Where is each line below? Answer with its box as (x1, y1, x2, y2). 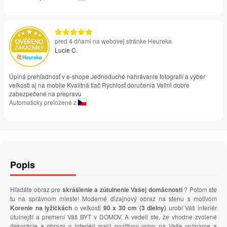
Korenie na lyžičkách (10, 203, 72, 212)
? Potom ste (184, 184, 217, 194)
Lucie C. (55, 45, 78, 54)
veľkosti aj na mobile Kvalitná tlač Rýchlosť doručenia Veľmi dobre (9, 80, 190, 89)
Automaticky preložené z (9, 97, 78, 106)
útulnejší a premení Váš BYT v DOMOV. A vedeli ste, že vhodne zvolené (10, 212, 217, 221)
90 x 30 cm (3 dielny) (103, 203, 167, 212)
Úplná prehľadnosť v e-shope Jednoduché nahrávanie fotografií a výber (9, 71, 205, 81)
